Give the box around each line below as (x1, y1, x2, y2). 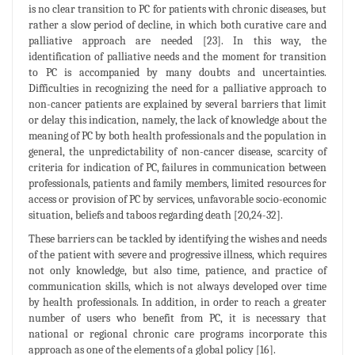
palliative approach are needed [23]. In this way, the (29, 33, 326, 48)
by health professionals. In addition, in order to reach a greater (29, 295, 326, 309)
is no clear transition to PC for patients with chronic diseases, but (29, 2, 326, 16)
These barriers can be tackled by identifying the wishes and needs (29, 231, 326, 246)
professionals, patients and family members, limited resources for (29, 176, 326, 190)
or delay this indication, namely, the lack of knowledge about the (29, 113, 326, 127)
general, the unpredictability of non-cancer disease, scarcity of (29, 144, 326, 158)
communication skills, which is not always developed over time (29, 279, 326, 293)
